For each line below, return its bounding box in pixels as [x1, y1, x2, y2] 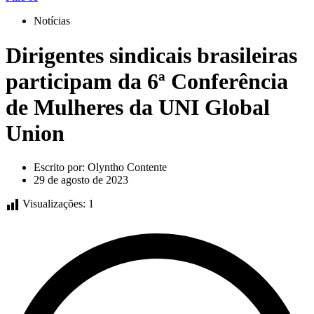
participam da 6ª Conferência [6, 68, 288, 94]
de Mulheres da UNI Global [6, 94, 270, 120]
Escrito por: [34, 161, 85, 174]
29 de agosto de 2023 [34, 174, 128, 186]
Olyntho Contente [85, 161, 167, 174]
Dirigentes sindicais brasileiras [6, 42, 297, 68]
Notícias [34, 15, 70, 27]
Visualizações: [22, 198, 86, 210]
